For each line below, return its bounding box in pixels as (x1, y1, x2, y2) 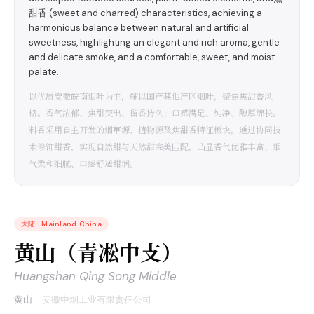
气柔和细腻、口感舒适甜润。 (29, 157, 138, 169)
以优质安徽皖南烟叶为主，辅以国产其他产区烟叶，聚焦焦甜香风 (29, 90, 273, 102)
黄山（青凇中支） (14, 236, 182, 267)
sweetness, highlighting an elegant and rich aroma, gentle (29, 36, 280, 48)
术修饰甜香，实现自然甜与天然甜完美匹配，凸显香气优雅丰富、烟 (29, 140, 281, 152)
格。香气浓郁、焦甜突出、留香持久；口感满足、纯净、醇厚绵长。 (29, 107, 281, 118)
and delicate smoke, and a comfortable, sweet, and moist (29, 51, 275, 63)
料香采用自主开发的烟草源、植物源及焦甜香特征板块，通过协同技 (29, 123, 281, 135)
